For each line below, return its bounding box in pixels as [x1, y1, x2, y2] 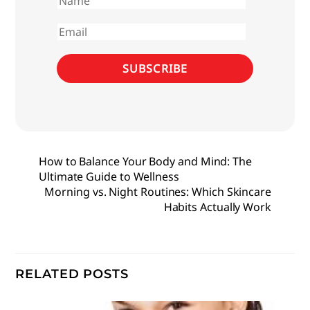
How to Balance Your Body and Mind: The [39, 153, 252, 169]
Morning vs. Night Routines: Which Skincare [44, 183, 271, 199]
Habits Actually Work [163, 199, 271, 215]
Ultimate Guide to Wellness [39, 168, 179, 184]
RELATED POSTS [15, 266, 129, 282]
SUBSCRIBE [122, 60, 188, 76]
